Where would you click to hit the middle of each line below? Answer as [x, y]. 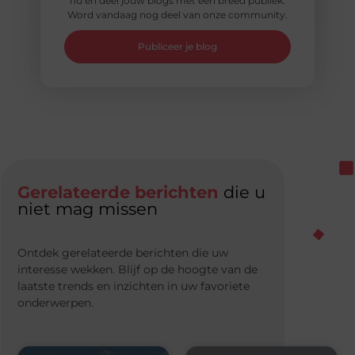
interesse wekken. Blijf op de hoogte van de [138, 270]
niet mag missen [88, 209]
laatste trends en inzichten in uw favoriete [134, 286]
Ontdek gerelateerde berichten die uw [123, 253]
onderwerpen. [56, 303]
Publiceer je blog [177, 46]
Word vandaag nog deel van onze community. [177, 15]
